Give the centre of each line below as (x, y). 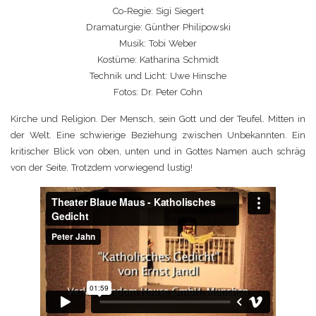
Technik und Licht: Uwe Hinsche (158, 75)
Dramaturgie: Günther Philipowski (158, 27)
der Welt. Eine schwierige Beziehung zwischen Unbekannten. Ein (158, 135)
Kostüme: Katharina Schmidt (158, 59)
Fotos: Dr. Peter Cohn (158, 92)
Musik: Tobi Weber (158, 43)
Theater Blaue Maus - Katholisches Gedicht (136, 194)
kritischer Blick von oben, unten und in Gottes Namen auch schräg (158, 151)
